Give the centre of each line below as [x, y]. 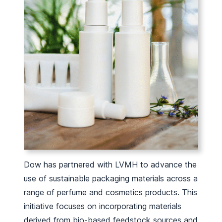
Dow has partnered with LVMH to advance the [110, 165]
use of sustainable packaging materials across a [111, 178]
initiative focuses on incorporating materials [103, 206]
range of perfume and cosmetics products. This [111, 192]
